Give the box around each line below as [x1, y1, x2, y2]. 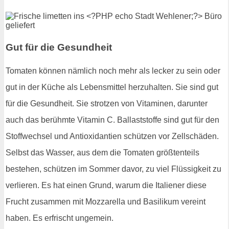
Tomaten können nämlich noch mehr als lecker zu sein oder [6, 66, 220, 75]
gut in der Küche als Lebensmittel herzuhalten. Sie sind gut [6, 82, 218, 91]
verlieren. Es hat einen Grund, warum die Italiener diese [6, 180, 207, 190]
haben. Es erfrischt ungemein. [6, 213, 113, 222]
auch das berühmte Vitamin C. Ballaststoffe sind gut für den [6, 115, 219, 124]
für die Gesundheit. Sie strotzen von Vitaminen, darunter [6, 99, 208, 108]
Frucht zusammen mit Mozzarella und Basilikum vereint [6, 197, 205, 206]
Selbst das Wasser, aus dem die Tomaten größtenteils [6, 148, 199, 157]
